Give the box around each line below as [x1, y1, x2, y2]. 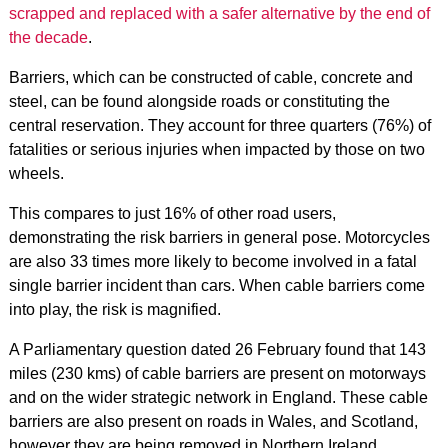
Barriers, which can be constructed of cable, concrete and [8, 68, 413, 86]
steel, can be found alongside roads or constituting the [8, 92, 390, 110]
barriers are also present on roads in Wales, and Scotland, [8, 412, 418, 430]
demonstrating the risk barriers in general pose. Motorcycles [8, 228, 430, 246]
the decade [8, 28, 88, 46]
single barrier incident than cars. [8, 276, 235, 294]
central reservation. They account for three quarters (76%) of [8, 116, 431, 134]
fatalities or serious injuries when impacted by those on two [8, 140, 425, 158]
